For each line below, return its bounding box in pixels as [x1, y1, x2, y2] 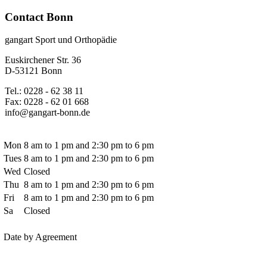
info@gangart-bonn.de [5, 107, 90, 118]
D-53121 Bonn [5, 66, 62, 76]
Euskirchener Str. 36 [5, 55, 81, 66]
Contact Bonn [5, 10, 73, 23]
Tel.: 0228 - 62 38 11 [5, 86, 83, 97]
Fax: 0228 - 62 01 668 [5, 97, 89, 107]
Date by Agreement [4, 232, 77, 243]
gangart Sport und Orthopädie [5, 35, 117, 45]
